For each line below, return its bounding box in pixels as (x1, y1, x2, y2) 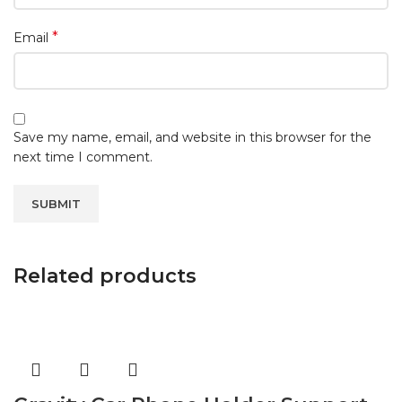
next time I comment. (13, 149, 153, 166)
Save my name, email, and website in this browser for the (13, 129, 371, 146)
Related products (13, 264, 197, 289)
